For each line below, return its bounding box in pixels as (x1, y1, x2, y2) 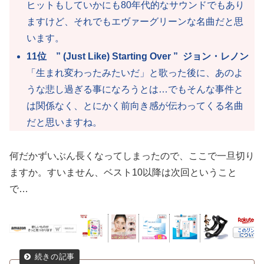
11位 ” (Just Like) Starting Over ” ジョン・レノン (27, 51, 249, 61)
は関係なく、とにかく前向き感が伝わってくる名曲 (27, 100, 244, 111)
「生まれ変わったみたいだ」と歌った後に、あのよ (27, 67, 244, 78)
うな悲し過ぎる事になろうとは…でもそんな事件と (27, 84, 244, 94)
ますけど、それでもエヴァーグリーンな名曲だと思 (27, 16, 244, 27)
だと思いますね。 (27, 117, 103, 127)
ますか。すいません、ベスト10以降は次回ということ (9, 167, 237, 177)
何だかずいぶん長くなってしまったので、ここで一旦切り (9, 150, 255, 161)
